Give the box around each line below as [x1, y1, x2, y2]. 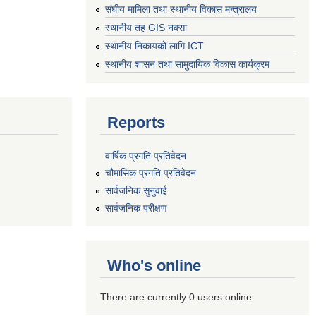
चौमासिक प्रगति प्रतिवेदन [105, 167, 196, 179]
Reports [107, 113, 165, 131]
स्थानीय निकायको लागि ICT [105, 40, 204, 51]
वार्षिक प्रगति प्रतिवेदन [105, 150, 186, 162]
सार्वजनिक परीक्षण [105, 202, 167, 214]
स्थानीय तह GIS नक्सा [105, 22, 187, 34]
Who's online [107, 256, 201, 274]
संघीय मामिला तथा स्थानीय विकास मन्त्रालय [105, 4, 257, 16]
